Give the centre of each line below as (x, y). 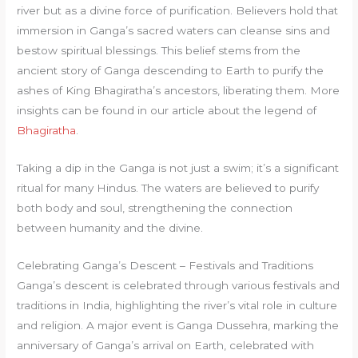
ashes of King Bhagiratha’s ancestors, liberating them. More (179, 91)
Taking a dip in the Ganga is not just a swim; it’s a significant (178, 168)
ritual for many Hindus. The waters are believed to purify (168, 188)
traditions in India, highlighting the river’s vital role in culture (177, 305)
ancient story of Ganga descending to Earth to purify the (171, 71)
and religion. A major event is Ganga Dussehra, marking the (178, 325)
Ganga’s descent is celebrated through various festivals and (179, 285)
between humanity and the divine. (110, 228)
